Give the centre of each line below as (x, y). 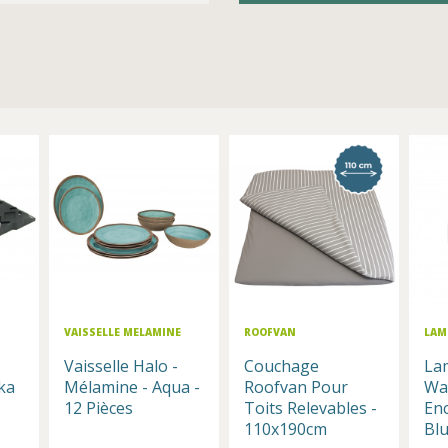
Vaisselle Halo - (121, 366)
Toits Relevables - (310, 408)
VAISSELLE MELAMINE (122, 332)
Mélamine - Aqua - (132, 387)
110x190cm (285, 429)
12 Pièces (98, 408)
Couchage (281, 366)
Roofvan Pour (296, 387)
